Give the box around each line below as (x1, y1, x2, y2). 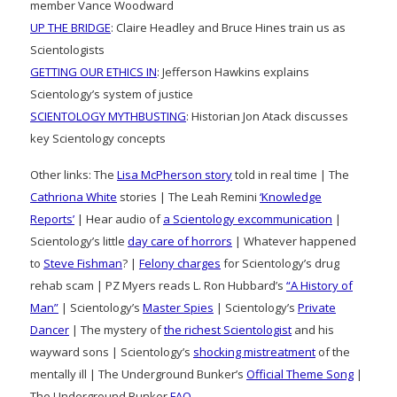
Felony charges (139, 254, 221, 271)
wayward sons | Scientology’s (30, 343, 193, 360)
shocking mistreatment (193, 343, 315, 360)
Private (298, 299, 336, 315)
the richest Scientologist (164, 321, 292, 338)
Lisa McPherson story (117, 166, 232, 183)
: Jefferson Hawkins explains (157, 63, 309, 80)
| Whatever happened (232, 232, 356, 249)
